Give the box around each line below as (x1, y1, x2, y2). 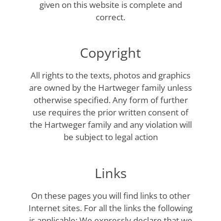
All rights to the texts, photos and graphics (31, 70, 190, 81)
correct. (96, 11, 125, 23)
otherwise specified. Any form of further (33, 94, 188, 106)
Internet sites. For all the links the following (29, 202, 192, 214)
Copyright (80, 43, 141, 62)
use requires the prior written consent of (33, 107, 188, 118)
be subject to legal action (63, 131, 158, 143)
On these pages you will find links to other (31, 189, 190, 201)
